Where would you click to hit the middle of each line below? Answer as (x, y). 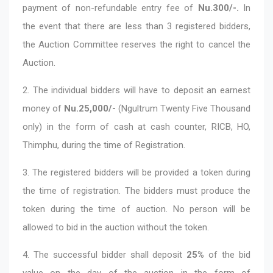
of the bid (228, 254)
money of (43, 108)
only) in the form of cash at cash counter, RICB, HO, (136, 126)
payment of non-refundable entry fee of (110, 8)
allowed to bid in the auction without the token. (116, 227)
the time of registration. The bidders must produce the (136, 190)
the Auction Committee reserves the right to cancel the (136, 44)
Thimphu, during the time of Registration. (104, 145)
